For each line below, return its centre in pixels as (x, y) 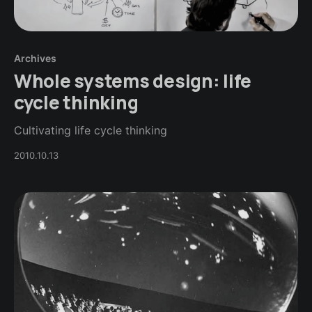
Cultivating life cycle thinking (91, 131)
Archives (35, 58)
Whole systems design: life (133, 81)
